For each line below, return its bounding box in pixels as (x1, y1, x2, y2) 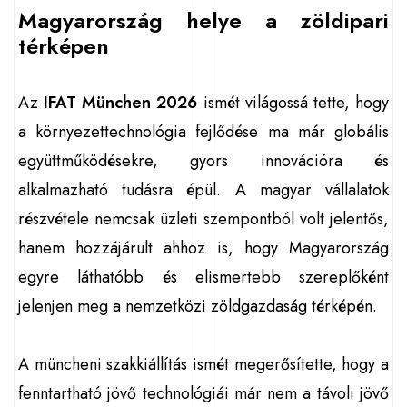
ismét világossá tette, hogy (197, 91, 390, 114)
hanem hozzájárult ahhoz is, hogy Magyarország (18, 236, 389, 260)
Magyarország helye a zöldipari (18, 5, 389, 36)
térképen (18, 30, 109, 62)
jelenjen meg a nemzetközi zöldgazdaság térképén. (18, 294, 377, 318)
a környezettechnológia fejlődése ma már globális (18, 120, 389, 144)
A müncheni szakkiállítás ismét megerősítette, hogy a (18, 352, 389, 376)
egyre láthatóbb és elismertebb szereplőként (18, 265, 389, 289)
